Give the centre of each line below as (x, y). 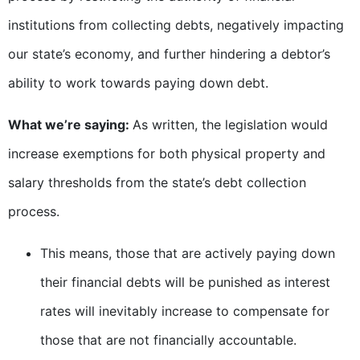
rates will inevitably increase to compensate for (185, 311)
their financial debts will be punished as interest (185, 282)
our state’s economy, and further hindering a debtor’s (169, 54)
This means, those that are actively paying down (188, 254)
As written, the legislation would (230, 125)
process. (34, 212)
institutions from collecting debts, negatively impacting (176, 25)
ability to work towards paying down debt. (138, 83)
